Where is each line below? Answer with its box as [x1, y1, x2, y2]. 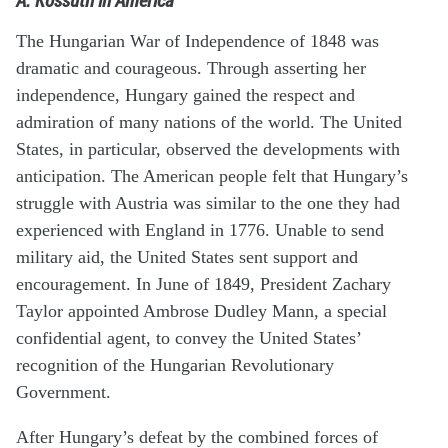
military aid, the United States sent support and [16, 246, 358, 267]
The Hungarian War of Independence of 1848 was [16, 30, 379, 51]
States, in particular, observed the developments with [16, 138, 400, 159]
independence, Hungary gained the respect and [16, 84, 355, 105]
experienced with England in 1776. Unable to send [16, 219, 384, 240]
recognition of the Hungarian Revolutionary [16, 354, 334, 375]
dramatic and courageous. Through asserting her [16, 57, 366, 78]
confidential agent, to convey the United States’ [16, 327, 361, 348]
